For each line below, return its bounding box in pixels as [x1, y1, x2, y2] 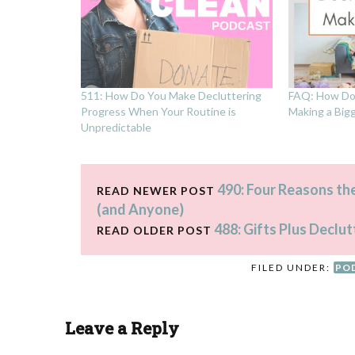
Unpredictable [81, 120, 151, 134]
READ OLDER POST [97, 223, 212, 237]
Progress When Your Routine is [81, 104, 236, 118]
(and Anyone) [97, 200, 184, 218]
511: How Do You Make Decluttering [81, 88, 261, 102]
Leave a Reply [65, 316, 179, 339]
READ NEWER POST [97, 183, 215, 197]
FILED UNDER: [251, 261, 334, 273]
